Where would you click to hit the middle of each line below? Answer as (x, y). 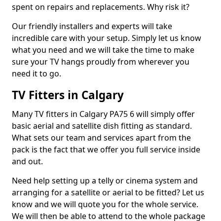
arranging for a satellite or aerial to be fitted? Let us (108, 192)
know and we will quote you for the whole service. (105, 204)
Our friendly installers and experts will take (92, 26)
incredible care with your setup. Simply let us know (107, 38)
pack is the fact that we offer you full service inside (106, 149)
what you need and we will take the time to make (103, 50)
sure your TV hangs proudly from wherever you (101, 62)
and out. (27, 161)
